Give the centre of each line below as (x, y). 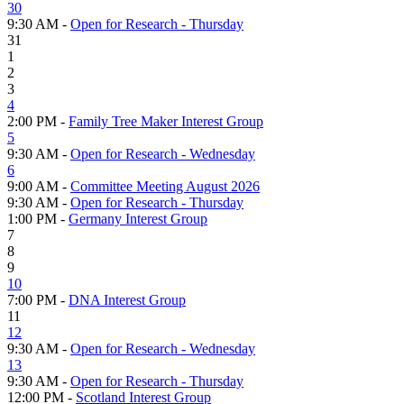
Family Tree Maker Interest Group (166, 121)
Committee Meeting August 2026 (165, 186)
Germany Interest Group (138, 218)
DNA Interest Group (127, 299)
